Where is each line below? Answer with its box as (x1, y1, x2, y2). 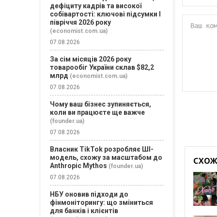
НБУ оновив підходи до (50, 190, 128, 198)
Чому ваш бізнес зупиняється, (50, 100, 151, 108)
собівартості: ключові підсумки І (50, 10, 161, 18)
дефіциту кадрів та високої (50, 2, 141, 10)
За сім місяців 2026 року (50, 55, 131, 63)
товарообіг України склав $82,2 (50, 63, 154, 71)
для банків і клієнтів (50, 207, 118, 215)
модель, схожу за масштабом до (50, 154, 162, 161)
